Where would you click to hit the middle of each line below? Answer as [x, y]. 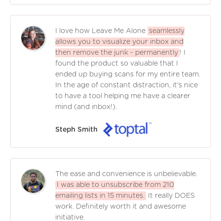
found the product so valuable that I [117, 63]
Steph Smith [76, 129]
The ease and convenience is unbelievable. [126, 174]
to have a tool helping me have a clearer [123, 96]
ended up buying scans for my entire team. [128, 74]
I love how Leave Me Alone [100, 31]
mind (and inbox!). [86, 107]
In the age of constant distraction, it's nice [127, 85]
